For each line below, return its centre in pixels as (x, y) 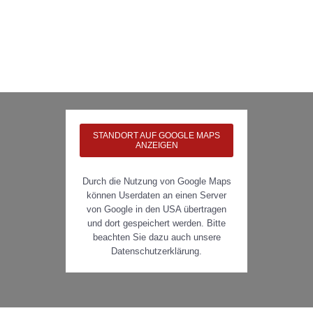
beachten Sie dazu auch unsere (156, 237)
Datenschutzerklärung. (156, 251)
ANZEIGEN (156, 145)
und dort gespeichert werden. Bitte (156, 223)
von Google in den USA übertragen (156, 209)
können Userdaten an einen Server (156, 195)
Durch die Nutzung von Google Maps (156, 181)
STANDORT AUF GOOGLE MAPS (156, 135)
